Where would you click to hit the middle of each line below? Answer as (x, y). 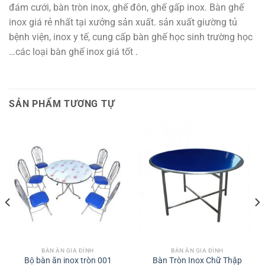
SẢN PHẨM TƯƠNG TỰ (62, 104)
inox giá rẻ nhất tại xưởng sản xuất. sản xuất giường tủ (123, 22)
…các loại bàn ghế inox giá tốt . (73, 51)
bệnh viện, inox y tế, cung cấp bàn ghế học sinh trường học (131, 37)
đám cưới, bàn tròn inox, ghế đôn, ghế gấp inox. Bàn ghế (126, 7)
